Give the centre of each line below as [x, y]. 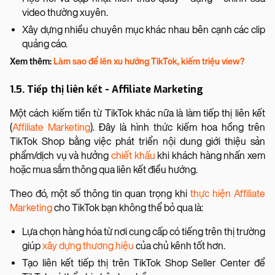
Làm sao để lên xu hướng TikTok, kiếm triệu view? [149, 61]
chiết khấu [133, 155]
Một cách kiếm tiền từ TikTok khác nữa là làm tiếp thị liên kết [137, 113]
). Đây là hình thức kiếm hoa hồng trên [178, 127]
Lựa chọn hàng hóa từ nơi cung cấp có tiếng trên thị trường [144, 231]
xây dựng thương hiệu [88, 246]
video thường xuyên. [65, 12]
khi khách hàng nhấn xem [210, 155]
